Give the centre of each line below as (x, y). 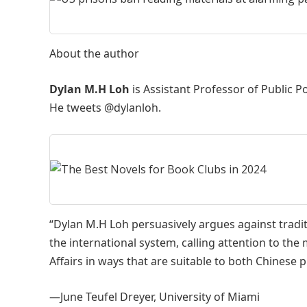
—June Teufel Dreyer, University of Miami (155, 297)
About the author (94, 53)
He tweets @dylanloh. (105, 108)
